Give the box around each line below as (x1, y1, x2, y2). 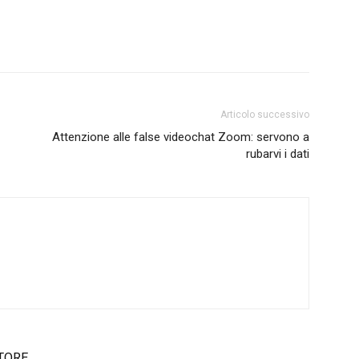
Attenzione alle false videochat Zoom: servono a (52, 130, 309, 145)
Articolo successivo (220, 109, 309, 121)
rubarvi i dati (246, 147, 309, 162)
